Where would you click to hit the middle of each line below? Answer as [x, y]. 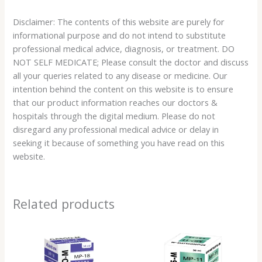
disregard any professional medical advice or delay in [116, 129]
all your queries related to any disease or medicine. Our [120, 75]
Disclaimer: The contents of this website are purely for [119, 21]
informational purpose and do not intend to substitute [120, 35]
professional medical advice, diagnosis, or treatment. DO [124, 48]
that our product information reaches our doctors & [116, 102]
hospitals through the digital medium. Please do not [114, 116]
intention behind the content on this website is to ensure [123, 89]
